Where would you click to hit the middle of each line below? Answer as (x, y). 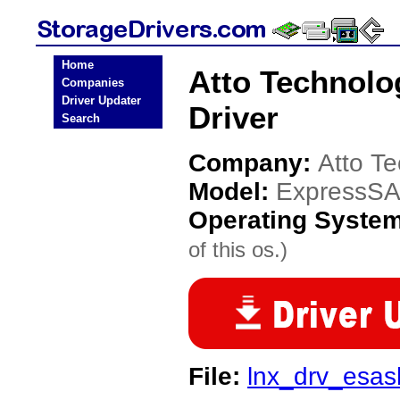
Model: (232, 192)
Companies (93, 83)
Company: (253, 163)
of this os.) (238, 250)
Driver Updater (101, 100)
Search (81, 118)
